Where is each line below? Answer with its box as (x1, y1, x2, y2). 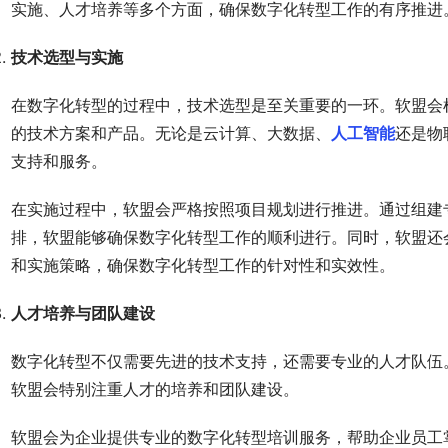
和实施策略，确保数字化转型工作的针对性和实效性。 (11, 255, 395, 276)
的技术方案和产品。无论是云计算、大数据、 (11, 123, 331, 144)
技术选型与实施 (11, 47, 123, 68)
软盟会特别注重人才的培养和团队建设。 (11, 379, 299, 400)
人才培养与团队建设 (11, 303, 155, 324)
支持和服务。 (11, 151, 107, 172)
